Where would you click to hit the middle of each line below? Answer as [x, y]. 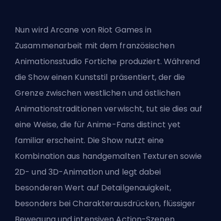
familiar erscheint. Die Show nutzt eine [89, 141]
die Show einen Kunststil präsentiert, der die [100, 77]
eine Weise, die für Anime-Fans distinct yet [98, 125]
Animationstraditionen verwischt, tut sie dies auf [109, 109]
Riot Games [121, 30]
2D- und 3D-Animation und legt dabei [88, 172]
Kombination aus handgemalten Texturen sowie [109, 156]
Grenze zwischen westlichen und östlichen [98, 93]
